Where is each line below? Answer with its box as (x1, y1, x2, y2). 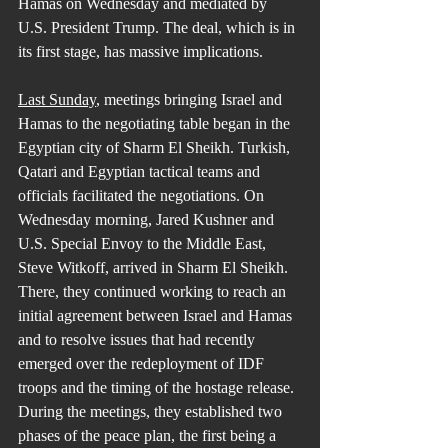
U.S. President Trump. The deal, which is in (18, 19, 299, 36)
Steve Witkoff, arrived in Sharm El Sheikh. (18, 259, 292, 276)
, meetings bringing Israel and (96, 91, 286, 108)
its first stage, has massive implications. (18, 43, 263, 60)
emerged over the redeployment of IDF (18, 355, 268, 372)
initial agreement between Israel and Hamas (18, 307, 296, 324)
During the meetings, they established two (18, 403, 286, 420)
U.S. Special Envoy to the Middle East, (18, 235, 270, 252)
